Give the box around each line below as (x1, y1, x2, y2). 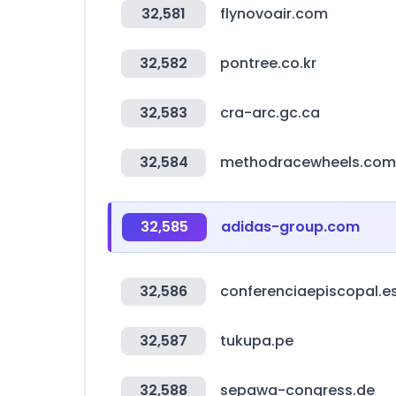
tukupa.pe (220, 331, 293, 351)
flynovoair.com (220, 4, 328, 24)
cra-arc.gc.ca (220, 103, 320, 123)
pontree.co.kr (220, 53, 316, 73)
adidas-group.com (221, 217, 360, 237)
